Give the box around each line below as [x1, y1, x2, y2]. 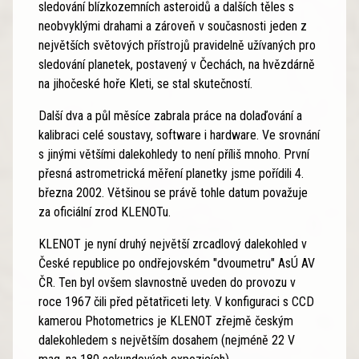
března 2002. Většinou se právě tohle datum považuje [38, 184, 308, 200]
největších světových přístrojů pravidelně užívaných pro [38, 37, 316, 53]
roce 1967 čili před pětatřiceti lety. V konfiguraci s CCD [38, 293, 314, 309]
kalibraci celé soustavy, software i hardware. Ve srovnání [38, 127, 320, 143]
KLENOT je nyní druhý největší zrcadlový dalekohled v [38, 236, 307, 252]
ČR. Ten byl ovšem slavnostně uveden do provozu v [38, 274, 296, 290]
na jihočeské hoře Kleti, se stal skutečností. [38, 75, 252, 91]
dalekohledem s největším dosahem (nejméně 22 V [38, 332, 295, 348]
